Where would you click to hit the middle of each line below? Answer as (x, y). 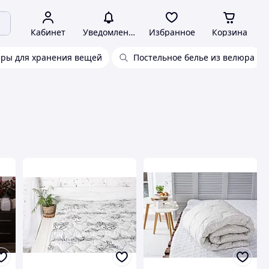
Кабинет (48, 32)
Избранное (172, 32)
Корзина (229, 32)
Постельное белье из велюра (194, 57)
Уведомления (110, 32)
